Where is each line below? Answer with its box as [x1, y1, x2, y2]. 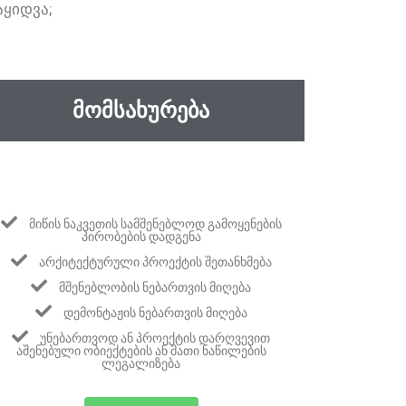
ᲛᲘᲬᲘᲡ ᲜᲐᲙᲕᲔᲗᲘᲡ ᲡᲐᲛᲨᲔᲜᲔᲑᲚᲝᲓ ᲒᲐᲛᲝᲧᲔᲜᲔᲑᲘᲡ [28, 217, 282, 232]
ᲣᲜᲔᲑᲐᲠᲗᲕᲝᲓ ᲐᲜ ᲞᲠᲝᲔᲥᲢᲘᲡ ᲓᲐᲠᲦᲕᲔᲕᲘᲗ [40, 331, 271, 346]
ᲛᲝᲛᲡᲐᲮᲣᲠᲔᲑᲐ [72, 98, 210, 124]
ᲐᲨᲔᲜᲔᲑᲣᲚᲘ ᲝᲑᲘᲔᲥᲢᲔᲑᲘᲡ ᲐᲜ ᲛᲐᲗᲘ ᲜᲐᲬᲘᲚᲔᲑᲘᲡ [15, 343, 266, 359]
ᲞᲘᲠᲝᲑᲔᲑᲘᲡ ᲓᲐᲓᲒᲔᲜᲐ [81, 229, 201, 245]
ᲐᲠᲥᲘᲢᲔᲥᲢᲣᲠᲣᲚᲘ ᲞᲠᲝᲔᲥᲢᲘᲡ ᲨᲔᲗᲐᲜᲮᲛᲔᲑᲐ [38, 255, 272, 270]
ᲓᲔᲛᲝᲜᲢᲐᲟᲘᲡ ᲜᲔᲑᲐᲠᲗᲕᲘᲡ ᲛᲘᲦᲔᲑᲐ [63, 305, 247, 321]
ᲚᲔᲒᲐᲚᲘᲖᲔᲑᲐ [101, 356, 181, 372]
